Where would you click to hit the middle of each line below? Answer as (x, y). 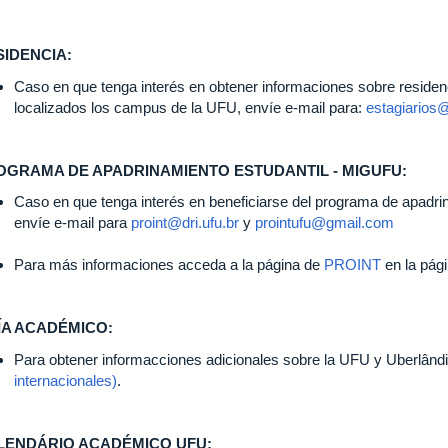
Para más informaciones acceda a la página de (169, 265)
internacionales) (65, 380)
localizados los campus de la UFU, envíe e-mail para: (190, 107)
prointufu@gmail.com (324, 223)
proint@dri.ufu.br (185, 223)
